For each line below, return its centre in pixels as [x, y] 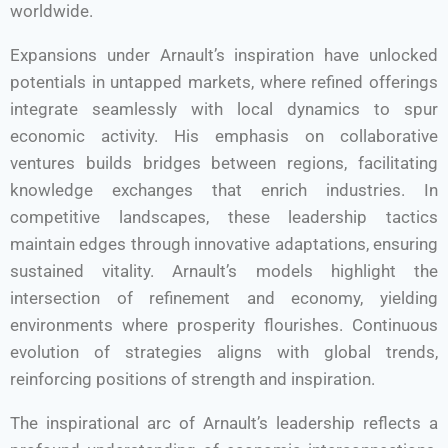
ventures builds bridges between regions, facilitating [224, 163]
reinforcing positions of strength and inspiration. [192, 379]
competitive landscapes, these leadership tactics [224, 217]
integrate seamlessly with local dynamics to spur [224, 109]
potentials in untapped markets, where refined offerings [224, 82]
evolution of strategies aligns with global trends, [224, 352]
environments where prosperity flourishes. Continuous [224, 325]
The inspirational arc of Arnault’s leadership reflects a [224, 423]
